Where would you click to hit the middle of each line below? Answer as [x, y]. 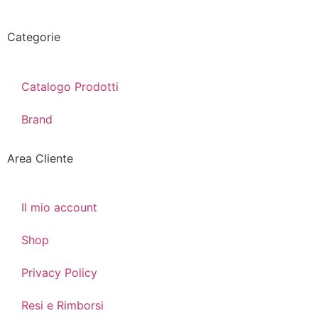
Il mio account [59, 208]
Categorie [34, 37]
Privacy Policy [59, 273]
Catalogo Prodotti [70, 86]
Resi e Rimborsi [62, 306]
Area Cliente [40, 158]
